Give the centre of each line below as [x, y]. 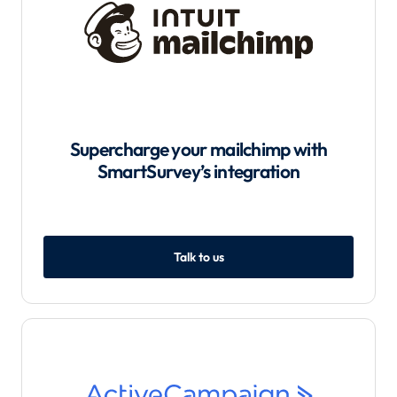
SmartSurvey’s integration [198, 171]
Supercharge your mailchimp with [198, 149]
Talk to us [198, 257]
